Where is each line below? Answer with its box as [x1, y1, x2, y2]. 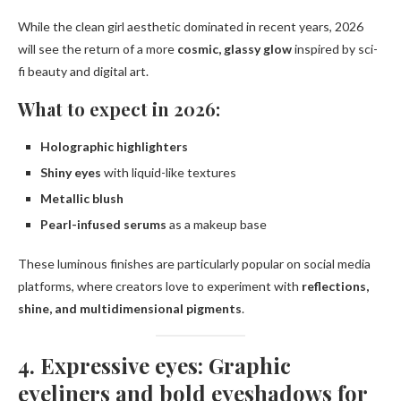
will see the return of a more [18, 41, 177, 57]
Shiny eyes [40, 165, 101, 181]
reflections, [302, 278, 369, 294]
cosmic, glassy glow [177, 41, 292, 57]
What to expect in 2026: [18, 97, 220, 122]
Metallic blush [40, 191, 124, 207]
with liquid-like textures [101, 165, 236, 181]
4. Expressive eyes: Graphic [18, 351, 291, 380]
